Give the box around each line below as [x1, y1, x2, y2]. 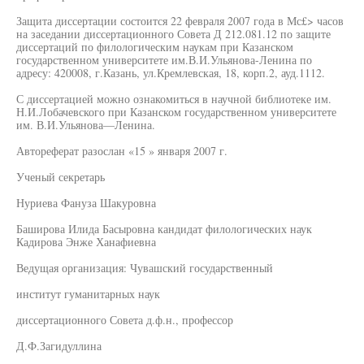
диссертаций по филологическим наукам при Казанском [16, 39, 293, 54]
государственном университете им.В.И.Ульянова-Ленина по [16, 52, 312, 67]
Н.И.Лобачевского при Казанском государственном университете [16, 104, 336, 119]
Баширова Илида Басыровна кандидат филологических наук [16, 221, 312, 236]
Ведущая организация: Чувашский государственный [16, 260, 273, 275]
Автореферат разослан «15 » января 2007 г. [16, 143, 227, 158]
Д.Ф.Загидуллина [16, 338, 102, 353]
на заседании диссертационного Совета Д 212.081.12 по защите [16, 26, 331, 41]
